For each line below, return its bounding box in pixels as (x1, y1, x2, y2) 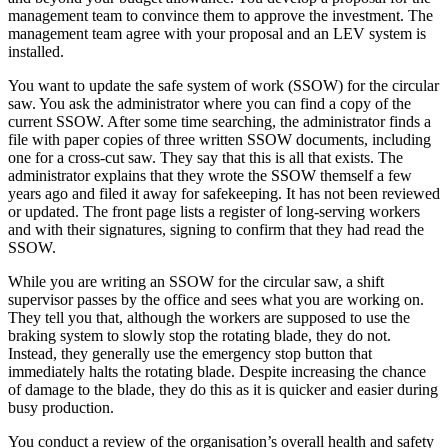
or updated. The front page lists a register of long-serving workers (8, 203, 420, 221)
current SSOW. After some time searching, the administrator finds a (8, 113, 431, 131)
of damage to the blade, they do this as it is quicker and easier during (8, 381, 438, 399)
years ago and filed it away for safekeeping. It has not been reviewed (8, 185, 440, 203)
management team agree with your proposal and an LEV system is (8, 25, 426, 43)
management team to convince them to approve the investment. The (8, 7, 433, 25)
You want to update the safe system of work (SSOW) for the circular (8, 77, 439, 95)
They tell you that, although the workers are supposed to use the (8, 309, 410, 327)
